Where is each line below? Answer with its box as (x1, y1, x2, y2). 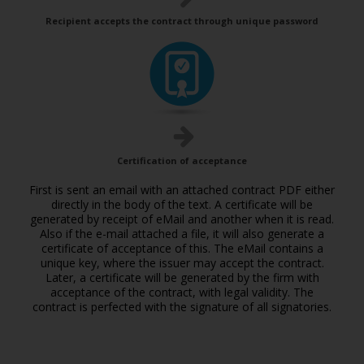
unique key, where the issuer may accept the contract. (40, 255, 324, 271)
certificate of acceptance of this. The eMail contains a (41, 240, 323, 256)
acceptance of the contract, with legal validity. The (50, 284, 314, 300)
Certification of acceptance (117, 154, 247, 167)
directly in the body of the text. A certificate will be (51, 197, 313, 212)
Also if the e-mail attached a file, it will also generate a (40, 226, 324, 241)
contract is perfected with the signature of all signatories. (32, 299, 331, 314)
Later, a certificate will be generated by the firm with (45, 270, 319, 285)
